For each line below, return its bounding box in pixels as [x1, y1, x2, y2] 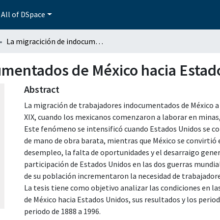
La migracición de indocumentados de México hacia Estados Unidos [95, 36, 103, 46]
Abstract [24, 82, 59, 95]
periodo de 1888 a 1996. [24, 206, 101, 216]
